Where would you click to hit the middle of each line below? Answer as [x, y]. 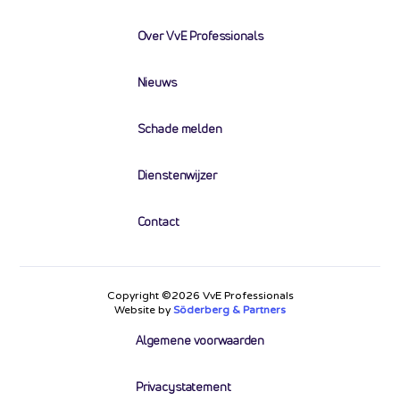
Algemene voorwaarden [200, 340]
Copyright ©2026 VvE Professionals [200, 296]
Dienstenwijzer [177, 175]
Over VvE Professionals [200, 36]
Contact [158, 221]
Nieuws [157, 82]
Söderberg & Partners [229, 310]
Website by [144, 310]
